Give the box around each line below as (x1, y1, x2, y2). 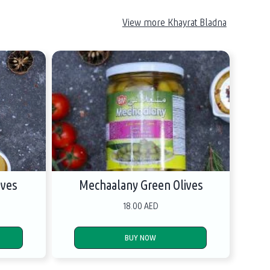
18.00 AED (122, 199, 159, 212)
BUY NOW (125, 232, 157, 243)
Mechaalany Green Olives (78, 177, 202, 193)
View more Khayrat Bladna (122, 14, 227, 29)
